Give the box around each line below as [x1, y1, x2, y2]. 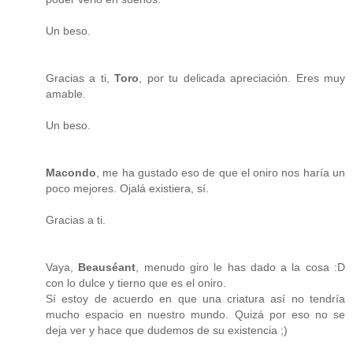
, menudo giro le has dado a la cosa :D [136, 260, 346, 273]
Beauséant [78, 260, 136, 273]
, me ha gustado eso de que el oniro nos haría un [96, 165, 345, 179]
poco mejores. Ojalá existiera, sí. [46, 181, 209, 195]
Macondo [46, 165, 96, 179]
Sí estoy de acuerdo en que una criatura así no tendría [46, 292, 345, 305]
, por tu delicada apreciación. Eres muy [139, 71, 346, 84]
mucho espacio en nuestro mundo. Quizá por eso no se [46, 307, 345, 321]
